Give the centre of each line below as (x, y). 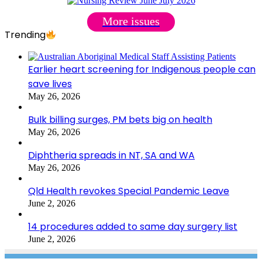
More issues (131, 21)
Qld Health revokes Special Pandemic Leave (129, 191)
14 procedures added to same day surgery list (133, 227)
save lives (50, 84)
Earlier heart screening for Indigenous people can (142, 70)
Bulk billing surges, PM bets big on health (120, 120)
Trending (25, 35)
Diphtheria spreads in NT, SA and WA (111, 156)
